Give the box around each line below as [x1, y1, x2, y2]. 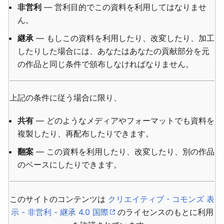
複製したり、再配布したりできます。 [17, 128, 153, 138]
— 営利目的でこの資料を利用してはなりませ [41, 2, 206, 12]
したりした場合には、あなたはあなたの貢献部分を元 [17, 46, 209, 56]
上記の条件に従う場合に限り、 [9, 92, 121, 102]
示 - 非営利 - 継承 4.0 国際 [10, 207, 108, 217]
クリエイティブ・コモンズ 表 [108, 194, 214, 204]
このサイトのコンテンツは [9, 194, 108, 204]
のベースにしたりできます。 [17, 159, 121, 169]
